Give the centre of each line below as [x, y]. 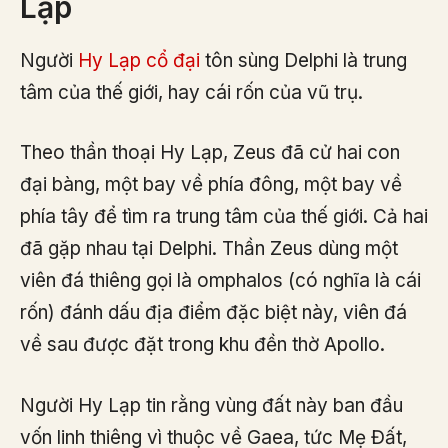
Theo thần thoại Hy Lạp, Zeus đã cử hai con [210, 153]
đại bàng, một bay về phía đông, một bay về [211, 185]
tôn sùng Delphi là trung [306, 60]
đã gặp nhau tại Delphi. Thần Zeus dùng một [209, 249]
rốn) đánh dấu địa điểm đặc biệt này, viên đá [213, 313]
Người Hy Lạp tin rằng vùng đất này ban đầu [211, 405]
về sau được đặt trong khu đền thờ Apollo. [202, 345]
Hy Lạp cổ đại [141, 60]
